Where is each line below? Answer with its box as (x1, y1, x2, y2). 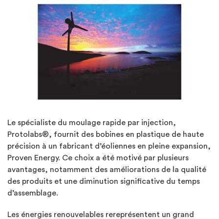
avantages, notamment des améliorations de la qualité (7, 165, 206, 174)
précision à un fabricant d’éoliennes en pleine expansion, (7, 142, 211, 150)
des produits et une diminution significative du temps (7, 177, 200, 185)
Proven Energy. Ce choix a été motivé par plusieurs (7, 153, 189, 162)
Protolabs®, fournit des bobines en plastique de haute (7, 130, 204, 138)
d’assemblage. (7, 189, 58, 197)
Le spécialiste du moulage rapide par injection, (7, 118, 176, 127)
